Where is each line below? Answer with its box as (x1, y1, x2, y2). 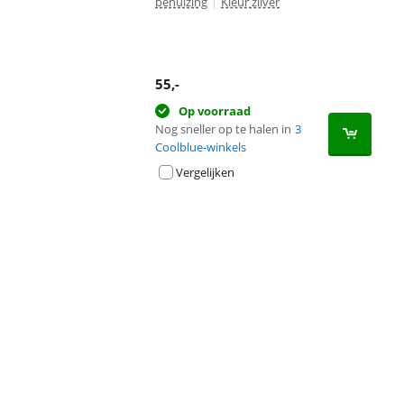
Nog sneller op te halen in (155, 120, 291, 137)
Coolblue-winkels (155, 138, 246, 155)
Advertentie (17, 226, 80, 243)
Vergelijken (176, 163, 234, 180)
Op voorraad (179, 102, 251, 119)
